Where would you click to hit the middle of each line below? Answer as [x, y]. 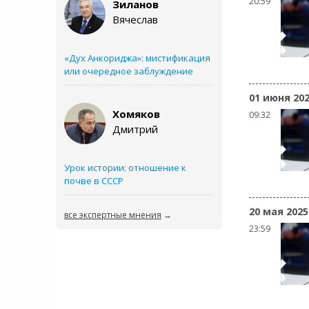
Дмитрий [135, 129]
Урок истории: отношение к [125, 168]
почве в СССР [94, 181]
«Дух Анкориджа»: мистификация [137, 58]
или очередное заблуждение [129, 71]
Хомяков [136, 114]
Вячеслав [135, 19]
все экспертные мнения [113, 215]
